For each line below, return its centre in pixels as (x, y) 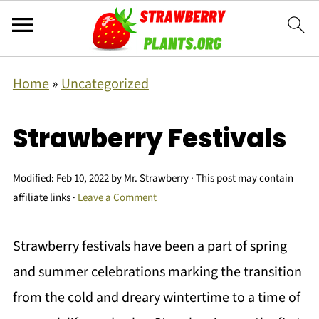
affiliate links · (45, 198)
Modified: (34, 178)
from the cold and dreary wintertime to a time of (156, 298)
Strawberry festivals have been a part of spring (150, 246)
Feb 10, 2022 (82, 178)
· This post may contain (241, 178)
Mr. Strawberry (156, 178)
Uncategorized (105, 84)
